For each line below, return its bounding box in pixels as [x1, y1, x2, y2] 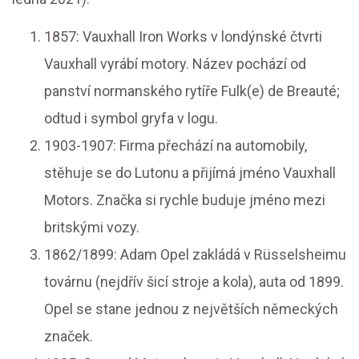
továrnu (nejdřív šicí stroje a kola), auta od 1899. [44, 273, 344, 291]
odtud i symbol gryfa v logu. [44, 110, 218, 127]
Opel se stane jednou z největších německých [44, 301, 338, 318]
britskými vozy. [44, 219, 139, 236]
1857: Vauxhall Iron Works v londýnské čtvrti [44, 28, 322, 46]
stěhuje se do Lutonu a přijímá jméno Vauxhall [44, 164, 336, 182]
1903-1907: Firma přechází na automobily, [44, 137, 307, 155]
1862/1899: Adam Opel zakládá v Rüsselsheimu [44, 246, 346, 264]
